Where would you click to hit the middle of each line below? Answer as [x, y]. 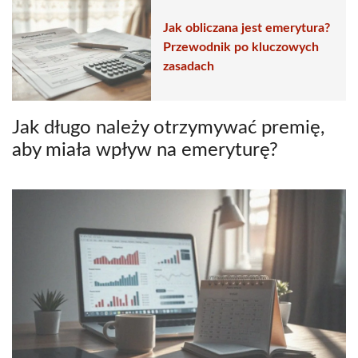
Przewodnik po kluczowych [241, 48]
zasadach [189, 67]
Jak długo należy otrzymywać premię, [168, 127]
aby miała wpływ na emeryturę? [145, 150]
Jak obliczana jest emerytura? [247, 28]
